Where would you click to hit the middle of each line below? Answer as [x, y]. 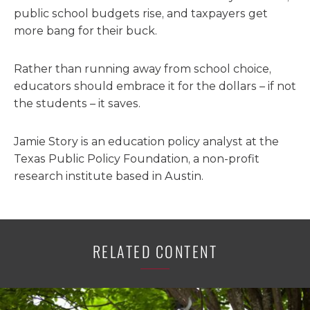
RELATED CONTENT [155, 251]
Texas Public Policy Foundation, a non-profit [137, 159]
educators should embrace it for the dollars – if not [155, 86]
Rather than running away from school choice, [143, 69]
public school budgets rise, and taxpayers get [141, 13]
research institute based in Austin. [109, 176]
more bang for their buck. [85, 31]
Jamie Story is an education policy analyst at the [146, 142]
